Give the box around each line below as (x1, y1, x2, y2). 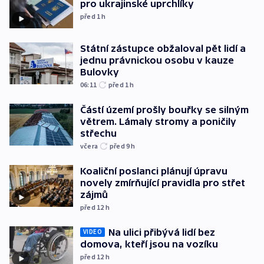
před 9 (110, 141, 131, 150)
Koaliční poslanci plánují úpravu (80, 165, 227, 176)
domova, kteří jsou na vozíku (80, 238, 218, 249)
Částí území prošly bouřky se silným (80, 104, 249, 115)
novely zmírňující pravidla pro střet (80, 177, 245, 188)
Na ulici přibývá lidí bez (108, 226, 215, 237)
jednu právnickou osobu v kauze (80, 54, 234, 65)
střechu (80, 127, 117, 138)
